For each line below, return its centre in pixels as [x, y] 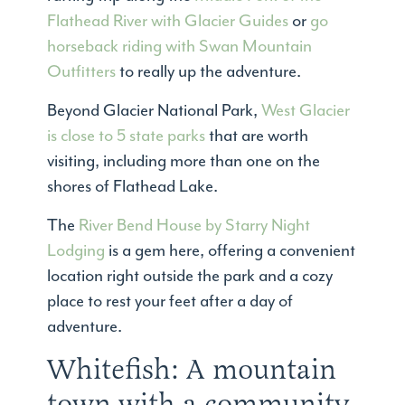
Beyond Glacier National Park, [155, 111]
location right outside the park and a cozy [190, 276]
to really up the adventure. [209, 72]
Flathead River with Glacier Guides [168, 21]
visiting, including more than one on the [184, 161]
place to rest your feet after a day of [170, 301]
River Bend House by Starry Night [195, 226]
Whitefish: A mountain [192, 370]
